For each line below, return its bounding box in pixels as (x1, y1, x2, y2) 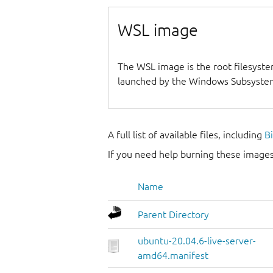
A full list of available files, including (108, 129, 264, 141)
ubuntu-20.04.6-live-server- (138, 235, 256, 247)
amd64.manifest (138, 250, 208, 261)
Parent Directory (138, 209, 209, 221)
